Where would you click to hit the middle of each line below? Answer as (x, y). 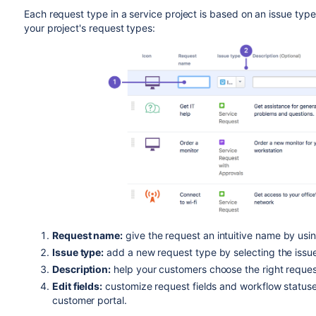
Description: (81, 269)
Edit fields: (77, 286)
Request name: (87, 235)
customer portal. (89, 300)
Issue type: (78, 252)
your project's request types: (89, 28)
